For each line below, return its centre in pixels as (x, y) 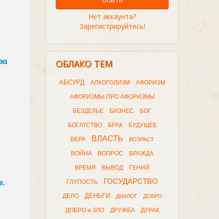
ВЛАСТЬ (108, 139)
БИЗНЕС (122, 111)
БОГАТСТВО (85, 125)
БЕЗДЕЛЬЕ (88, 111)
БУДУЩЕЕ (142, 125)
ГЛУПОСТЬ (82, 182)
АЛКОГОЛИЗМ (110, 83)
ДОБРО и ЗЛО (85, 210)
